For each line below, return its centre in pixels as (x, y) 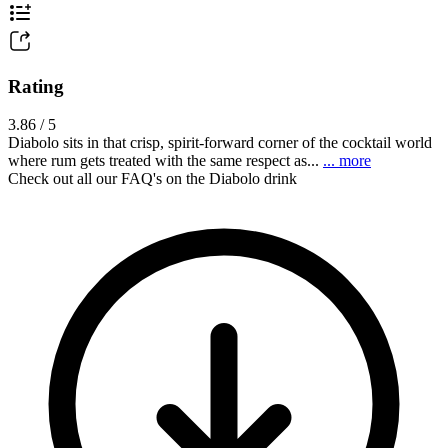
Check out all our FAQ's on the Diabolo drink (152, 179)
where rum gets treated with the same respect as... (165, 161)
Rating (36, 86)
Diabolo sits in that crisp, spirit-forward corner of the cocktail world (220, 143)
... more (347, 161)
